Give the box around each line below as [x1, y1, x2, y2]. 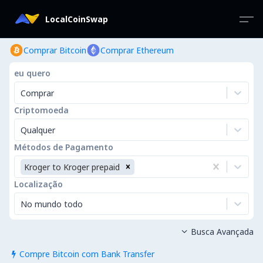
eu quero [14, 68, 50, 79]
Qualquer [21, 124, 55, 136]
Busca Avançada [190, 226, 254, 237]
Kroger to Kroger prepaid [24, 161, 120, 173]
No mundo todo [21, 198, 83, 210]
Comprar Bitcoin [23, 45, 86, 56]
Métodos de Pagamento [14, 141, 113, 153]
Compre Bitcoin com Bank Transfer [19, 248, 154, 259]
